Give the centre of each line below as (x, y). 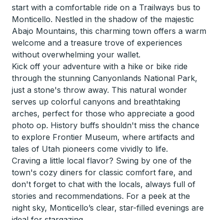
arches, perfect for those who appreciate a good (103, 113)
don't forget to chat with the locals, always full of (104, 184)
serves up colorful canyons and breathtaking (96, 102)
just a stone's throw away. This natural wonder (99, 90)
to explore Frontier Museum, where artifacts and (103, 137)
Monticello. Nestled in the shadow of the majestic (103, 19)
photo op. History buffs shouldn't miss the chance (106, 125)
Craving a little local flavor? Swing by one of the (102, 161)
